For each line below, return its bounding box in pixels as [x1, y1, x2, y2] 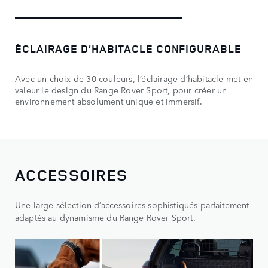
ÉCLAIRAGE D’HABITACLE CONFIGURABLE [15, 41, 243, 56]
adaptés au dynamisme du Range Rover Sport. [15, 211, 196, 224]
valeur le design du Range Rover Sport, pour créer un [15, 84, 227, 96]
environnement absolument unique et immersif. [15, 95, 202, 108]
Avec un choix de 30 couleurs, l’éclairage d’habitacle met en [15, 72, 254, 85]
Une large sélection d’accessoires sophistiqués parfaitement [15, 199, 249, 211]
